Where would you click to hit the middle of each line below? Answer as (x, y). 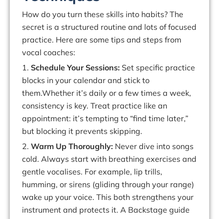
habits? (154, 14)
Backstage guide (159, 210)
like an (155, 106)
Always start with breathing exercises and (119, 159)
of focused (178, 27)
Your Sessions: (94, 68)
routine (113, 27)
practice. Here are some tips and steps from (102, 40)
